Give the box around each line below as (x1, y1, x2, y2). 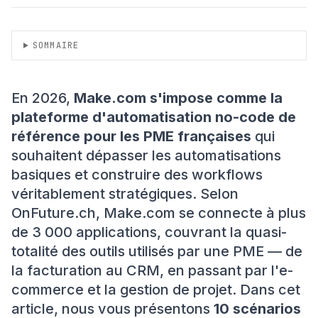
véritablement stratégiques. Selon (11, 185, 238, 202)
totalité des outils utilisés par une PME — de (11, 243, 302, 260)
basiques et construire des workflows (11, 166, 263, 183)
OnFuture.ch (11, 204, 96, 221)
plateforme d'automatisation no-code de (11, 109, 296, 126)
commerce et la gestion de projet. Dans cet (11, 281, 300, 298)
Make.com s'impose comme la (74, 89, 283, 106)
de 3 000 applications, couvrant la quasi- (11, 224, 287, 241)
